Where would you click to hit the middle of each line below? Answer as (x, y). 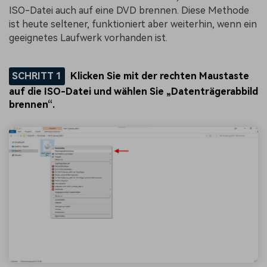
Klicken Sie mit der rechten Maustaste (160, 76)
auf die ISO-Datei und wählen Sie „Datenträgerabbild (133, 91)
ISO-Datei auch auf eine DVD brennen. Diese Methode (129, 10)
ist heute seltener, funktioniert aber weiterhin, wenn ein (133, 24)
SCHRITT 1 (37, 76)
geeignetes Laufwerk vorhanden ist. (88, 38)
